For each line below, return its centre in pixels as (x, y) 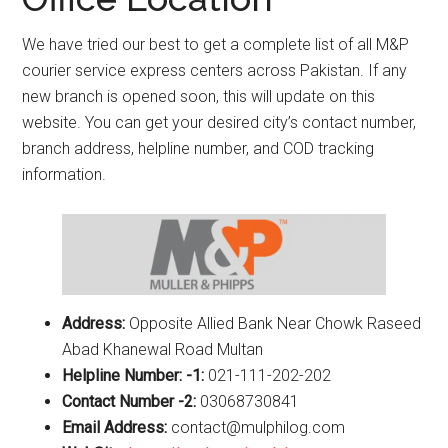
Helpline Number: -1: (135, 375)
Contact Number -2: (131, 401)
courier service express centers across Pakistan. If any (215, 70)
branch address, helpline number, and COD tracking (198, 148)
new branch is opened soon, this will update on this (199, 96)
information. (64, 174)
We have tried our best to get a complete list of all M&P (216, 44)
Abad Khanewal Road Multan (163, 349)
